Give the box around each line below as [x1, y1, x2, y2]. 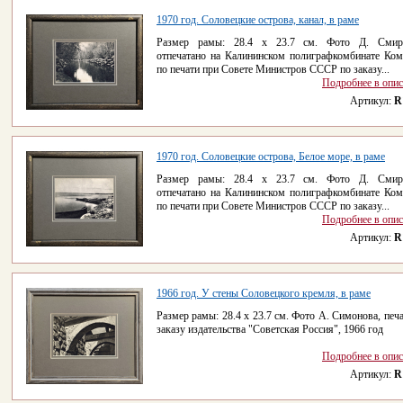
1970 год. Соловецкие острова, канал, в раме [157, 13, 359, 26]
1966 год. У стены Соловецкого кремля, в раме [157, 287, 371, 300]
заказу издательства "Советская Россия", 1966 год [157, 323, 383, 336]
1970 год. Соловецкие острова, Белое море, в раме [157, 150, 385, 163]
